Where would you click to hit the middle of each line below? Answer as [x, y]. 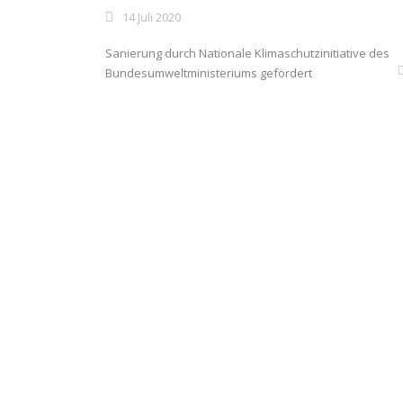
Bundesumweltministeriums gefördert [209, 73]
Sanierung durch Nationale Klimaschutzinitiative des [247, 53]
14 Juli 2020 [152, 17]
